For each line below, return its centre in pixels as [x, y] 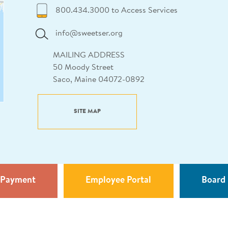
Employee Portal [119, 181]
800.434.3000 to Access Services [117, 11]
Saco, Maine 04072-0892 [99, 80]
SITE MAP [87, 112]
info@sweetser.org [89, 34]
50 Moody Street [83, 68]
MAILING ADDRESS [89, 56]
